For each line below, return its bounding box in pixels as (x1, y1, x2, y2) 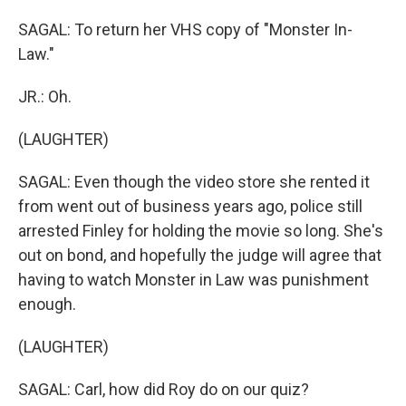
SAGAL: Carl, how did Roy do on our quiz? (18, 380, 309, 399)
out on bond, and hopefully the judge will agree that (18, 246, 382, 265)
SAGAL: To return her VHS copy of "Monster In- (18, 20, 353, 39)
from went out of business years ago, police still (18, 197, 362, 216)
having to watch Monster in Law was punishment (18, 270, 369, 289)
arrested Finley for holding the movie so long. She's (18, 221, 383, 240)
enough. (18, 295, 76, 314)
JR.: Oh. (18, 87, 72, 106)
